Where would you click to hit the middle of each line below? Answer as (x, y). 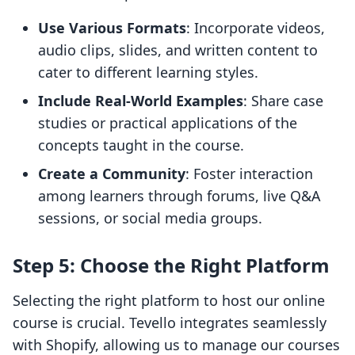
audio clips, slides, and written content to (178, 50)
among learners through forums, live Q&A (179, 196)
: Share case (283, 101)
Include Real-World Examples (141, 101)
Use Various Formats (112, 28)
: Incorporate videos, (256, 28)
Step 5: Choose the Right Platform (171, 265)
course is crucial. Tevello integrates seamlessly (170, 323)
